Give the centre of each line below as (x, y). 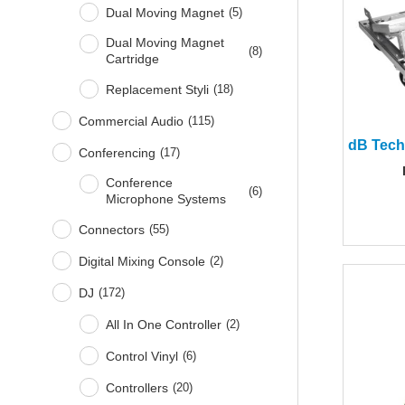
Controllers (137, 387)
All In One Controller (164, 324)
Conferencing (118, 152)
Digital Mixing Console (142, 261)
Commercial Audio (132, 121)
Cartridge (133, 59)
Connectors (112, 229)
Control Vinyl (142, 356)
